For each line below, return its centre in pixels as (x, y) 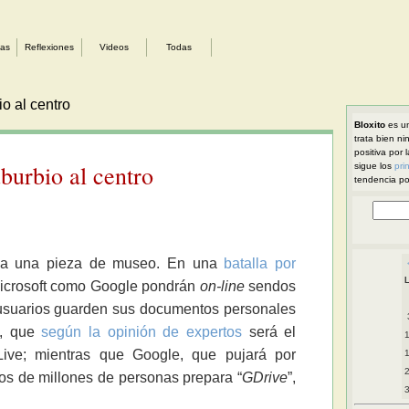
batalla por (260, 264)
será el (269, 332)
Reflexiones (49, 47)
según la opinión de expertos (142, 332)
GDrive (265, 378)
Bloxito (369, 125)
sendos (270, 287)
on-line (222, 287)
